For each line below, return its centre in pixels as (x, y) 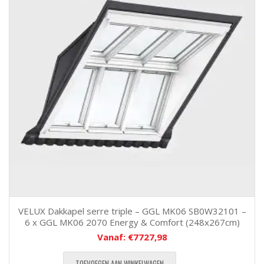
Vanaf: (112, 237)
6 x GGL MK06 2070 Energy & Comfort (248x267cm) (132, 222)
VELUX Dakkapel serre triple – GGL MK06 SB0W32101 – (132, 211)
